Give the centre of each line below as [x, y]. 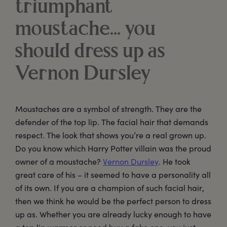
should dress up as [90, 52]
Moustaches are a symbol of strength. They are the [108, 109]
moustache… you [85, 30]
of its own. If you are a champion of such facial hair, [110, 188]
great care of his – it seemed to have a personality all [113, 175]
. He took [175, 162]
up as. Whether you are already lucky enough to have [113, 214]
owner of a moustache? [59, 162]
